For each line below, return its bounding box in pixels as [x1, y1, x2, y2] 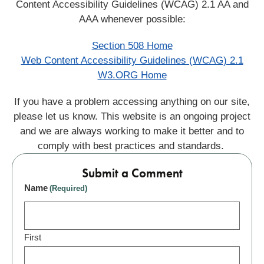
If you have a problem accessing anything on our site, [14, 96, 250, 108]
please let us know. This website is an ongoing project [14, 111, 250, 123]
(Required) [49, 184, 88, 193]
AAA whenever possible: [78, 14, 186, 25]
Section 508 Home [91, 40, 173, 52]
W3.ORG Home [97, 70, 167, 81]
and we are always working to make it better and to [20, 126, 244, 137]
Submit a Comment [81, 165, 183, 181]
